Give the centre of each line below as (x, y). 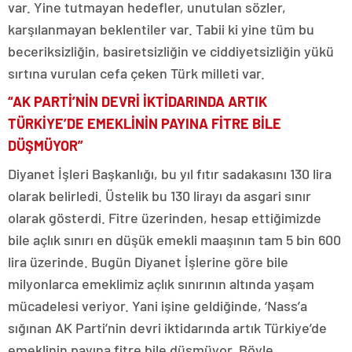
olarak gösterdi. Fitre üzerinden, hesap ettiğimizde (165, 218)
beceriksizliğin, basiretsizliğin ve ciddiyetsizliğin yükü (171, 51)
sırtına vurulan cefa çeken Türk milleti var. (136, 73)
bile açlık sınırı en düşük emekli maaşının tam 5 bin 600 (174, 240)
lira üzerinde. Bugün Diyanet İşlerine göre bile (148, 262)
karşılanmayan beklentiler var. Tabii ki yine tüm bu (161, 29)
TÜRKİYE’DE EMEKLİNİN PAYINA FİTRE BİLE (145, 123)
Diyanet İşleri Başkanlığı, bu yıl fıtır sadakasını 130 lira (170, 174)
